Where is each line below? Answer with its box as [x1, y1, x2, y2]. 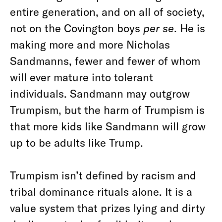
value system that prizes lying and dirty [10, 201, 205, 214]
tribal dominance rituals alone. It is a [10, 185, 192, 198]
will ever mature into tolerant [10, 70, 153, 83]
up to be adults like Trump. [10, 136, 143, 149]
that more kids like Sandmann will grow [10, 119, 206, 132]
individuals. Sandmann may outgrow [10, 87, 190, 100]
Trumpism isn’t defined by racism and [10, 168, 196, 181]
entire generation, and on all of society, [10, 5, 205, 18]
